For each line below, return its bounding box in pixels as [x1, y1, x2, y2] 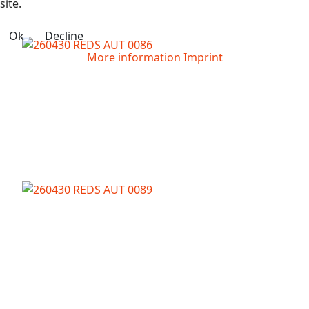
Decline [45, 28, 83, 43]
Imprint [183, 49, 223, 65]
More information [86, 49, 181, 65]
